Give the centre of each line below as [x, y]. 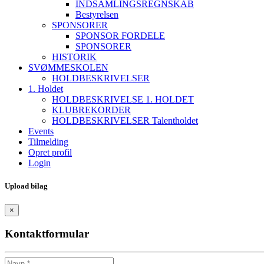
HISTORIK [74, 57]
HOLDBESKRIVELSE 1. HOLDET [123, 99]
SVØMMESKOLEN [68, 67]
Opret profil [50, 152]
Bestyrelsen [97, 14]
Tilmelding [48, 142]
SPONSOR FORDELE [120, 36]
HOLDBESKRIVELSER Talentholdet [125, 121]
